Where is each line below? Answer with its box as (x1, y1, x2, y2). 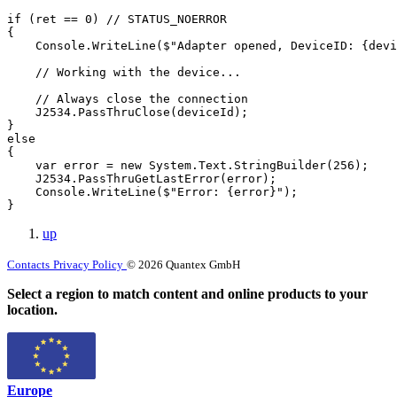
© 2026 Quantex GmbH (127, 257, 240, 271)
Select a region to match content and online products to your (7, 285, 368, 301)
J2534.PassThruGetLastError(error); (7, 171, 276, 185)
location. (7, 301, 58, 317)
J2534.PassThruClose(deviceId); (7, 105, 248, 119)
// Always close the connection (7, 91, 248, 105)
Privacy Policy (53, 257, 123, 271)
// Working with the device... (7, 65, 241, 79)
